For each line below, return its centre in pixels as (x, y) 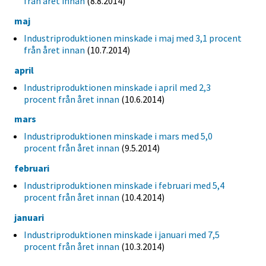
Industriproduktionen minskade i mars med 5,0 (118, 136)
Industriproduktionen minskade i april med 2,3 (117, 87)
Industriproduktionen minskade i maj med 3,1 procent (133, 38)
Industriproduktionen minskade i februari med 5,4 (124, 186)
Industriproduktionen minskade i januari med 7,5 (122, 235)
